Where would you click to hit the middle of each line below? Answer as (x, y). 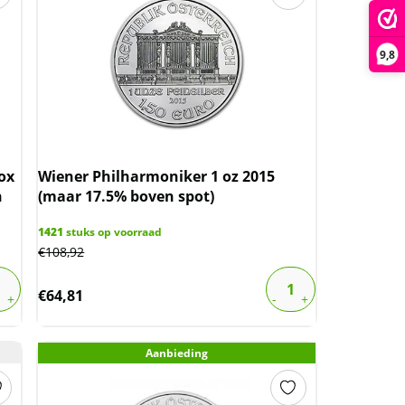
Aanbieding (177, 353)
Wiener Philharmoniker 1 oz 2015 (157, 176)
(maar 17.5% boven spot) (127, 196)
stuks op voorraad (113, 232)
